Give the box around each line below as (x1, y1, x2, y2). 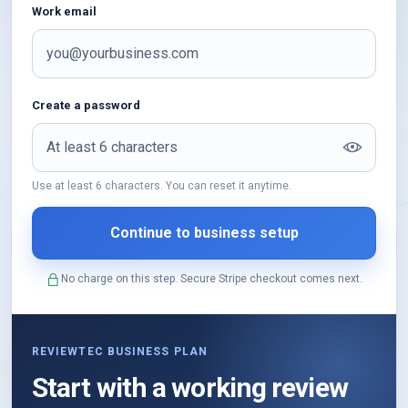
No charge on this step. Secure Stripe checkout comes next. (61, 271, 362, 285)
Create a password (32, 97, 140, 112)
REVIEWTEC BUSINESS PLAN (32, 344, 208, 358)
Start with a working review (32, 371, 348, 403)
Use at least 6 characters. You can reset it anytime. (32, 178, 291, 192)
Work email (32, 4, 97, 18)
